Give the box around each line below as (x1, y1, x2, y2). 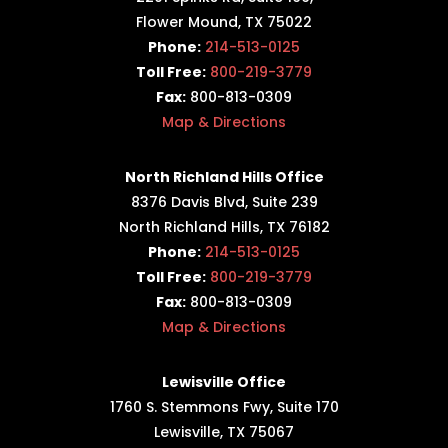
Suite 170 (276, 397, 339, 418)
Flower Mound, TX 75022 (136, 12, 312, 33)
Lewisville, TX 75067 (154, 422, 294, 443)
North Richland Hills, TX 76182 (118, 217, 330, 238)
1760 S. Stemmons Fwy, (109, 397, 277, 418)
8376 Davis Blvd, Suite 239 (130, 192, 318, 213)
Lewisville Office (162, 372, 286, 393)
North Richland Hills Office (124, 167, 324, 188)
